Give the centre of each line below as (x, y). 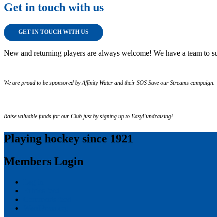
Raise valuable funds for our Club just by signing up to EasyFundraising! (88, 116)
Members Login (44, 161)
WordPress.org (46, 208)
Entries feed (41, 190)
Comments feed (47, 199)
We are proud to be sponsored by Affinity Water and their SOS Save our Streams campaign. (109, 83)
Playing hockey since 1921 (69, 138)
